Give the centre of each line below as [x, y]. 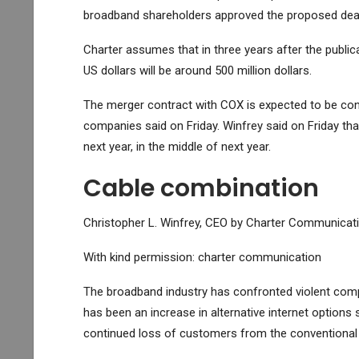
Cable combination [201, 188]
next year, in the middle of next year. [177, 146]
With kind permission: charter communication [202, 257]
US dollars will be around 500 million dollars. [197, 70]
